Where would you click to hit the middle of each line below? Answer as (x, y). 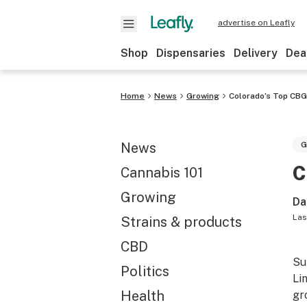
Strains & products (181, 222)
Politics (145, 271)
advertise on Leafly (256, 23)
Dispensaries (191, 53)
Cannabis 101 (162, 173)
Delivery (256, 53)
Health (143, 296)
